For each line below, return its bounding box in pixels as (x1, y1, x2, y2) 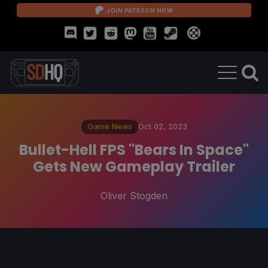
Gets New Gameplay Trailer (33, 156, 235, 176)
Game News (87, 121, 132, 131)
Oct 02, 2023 (138, 121, 187, 131)
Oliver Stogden (100, 189, 167, 202)
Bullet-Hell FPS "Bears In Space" (19, 139, 249, 160)
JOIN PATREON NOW (106, 7, 173, 14)
